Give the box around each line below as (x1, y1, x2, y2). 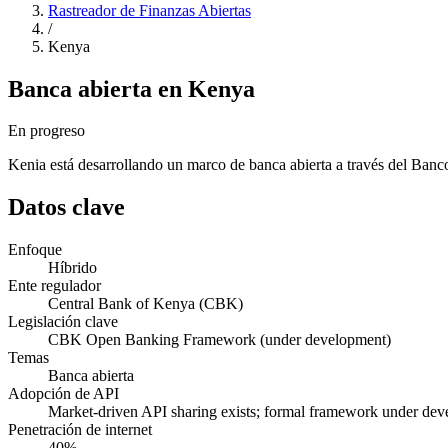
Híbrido (48, 259, 97, 277)
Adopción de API (8, 385, 119, 403)
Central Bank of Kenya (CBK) (48, 295, 243, 313)
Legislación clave (8, 313, 118, 331)
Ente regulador (8, 277, 101, 295)
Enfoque (8, 241, 62, 259)
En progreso (8, 122, 85, 140)
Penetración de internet (8, 421, 152, 439)
